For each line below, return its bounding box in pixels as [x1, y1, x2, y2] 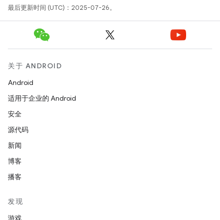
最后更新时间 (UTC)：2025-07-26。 [8, 3, 116, 12]
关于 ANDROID [8, 61, 62, 70]
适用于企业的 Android [8, 94, 76, 103]
